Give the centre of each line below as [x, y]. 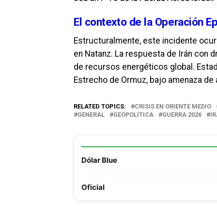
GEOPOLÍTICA [133, 115]
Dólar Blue [99, 160]
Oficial [93, 187]
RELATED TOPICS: [100, 106]
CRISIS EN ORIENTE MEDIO [173, 106]
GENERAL [91, 115]
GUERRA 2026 [182, 115]
